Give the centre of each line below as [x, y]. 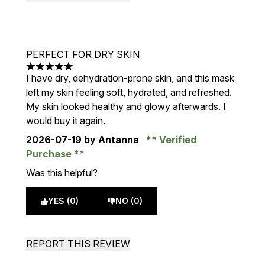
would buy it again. [66, 121]
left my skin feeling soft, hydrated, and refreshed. [129, 92]
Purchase [50, 154]
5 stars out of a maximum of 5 [89, 72]
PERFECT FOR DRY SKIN [83, 54]
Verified [177, 140]
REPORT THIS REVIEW [78, 244]
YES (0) [63, 201]
